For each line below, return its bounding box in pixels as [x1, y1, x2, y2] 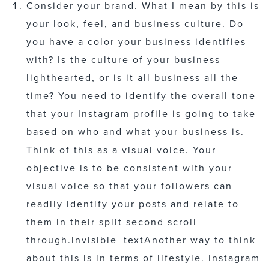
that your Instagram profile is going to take [26, 107, 256, 121]
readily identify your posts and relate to [26, 197, 239, 211]
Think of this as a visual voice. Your [26, 143, 216, 157]
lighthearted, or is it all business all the [26, 71, 238, 85]
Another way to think [144, 233, 256, 247]
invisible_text [71, 233, 144, 247]
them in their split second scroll [26, 215, 197, 229]
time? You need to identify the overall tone [26, 89, 256, 103]
